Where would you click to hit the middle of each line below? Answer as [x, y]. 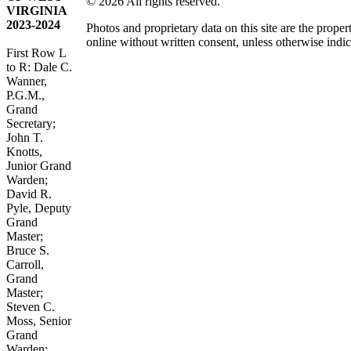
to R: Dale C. [39, 67]
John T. [25, 137]
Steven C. [31, 306]
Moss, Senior [39, 320]
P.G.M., [25, 95]
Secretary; [31, 123]
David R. [29, 194]
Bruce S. [28, 250]
